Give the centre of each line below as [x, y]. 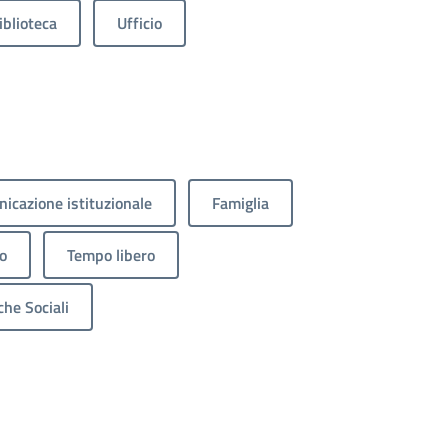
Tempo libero [111, 255]
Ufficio [139, 23]
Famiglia [240, 203]
